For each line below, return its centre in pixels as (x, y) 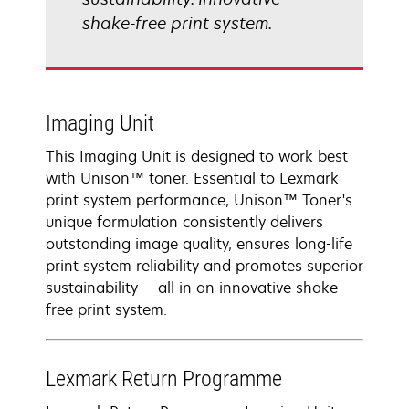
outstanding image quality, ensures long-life (199, 244)
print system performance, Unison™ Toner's (199, 200)
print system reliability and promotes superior (204, 266)
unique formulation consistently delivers (184, 222)
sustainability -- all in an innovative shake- (194, 288)
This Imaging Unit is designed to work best (197, 156)
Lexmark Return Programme (164, 379)
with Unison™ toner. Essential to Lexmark (192, 178)
